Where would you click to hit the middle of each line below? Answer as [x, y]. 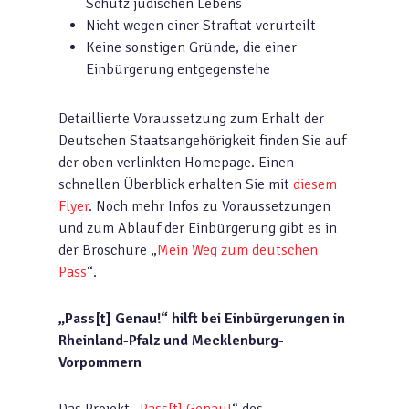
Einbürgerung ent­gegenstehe [178, 69]
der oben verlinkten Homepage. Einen [176, 163]
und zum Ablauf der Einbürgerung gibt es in [198, 228]
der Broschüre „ [108, 250]
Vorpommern [100, 362]
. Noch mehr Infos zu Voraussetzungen [210, 206]
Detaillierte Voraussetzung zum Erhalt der [191, 119]
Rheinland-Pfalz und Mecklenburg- [171, 341]
